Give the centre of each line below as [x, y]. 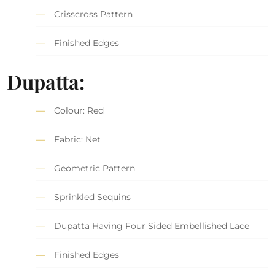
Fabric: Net [78, 139]
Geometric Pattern [95, 168]
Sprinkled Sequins [93, 197]
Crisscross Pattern [94, 14]
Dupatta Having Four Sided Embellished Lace [152, 226]
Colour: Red [79, 110]
